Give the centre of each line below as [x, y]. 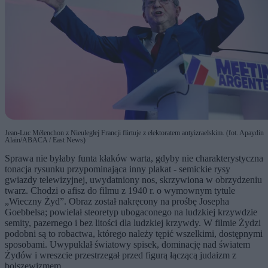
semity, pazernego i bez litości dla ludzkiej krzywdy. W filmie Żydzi [133, 223]
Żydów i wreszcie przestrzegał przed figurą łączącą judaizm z [121, 255]
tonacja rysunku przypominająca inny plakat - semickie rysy [118, 169]
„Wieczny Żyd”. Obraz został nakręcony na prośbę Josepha [117, 202]
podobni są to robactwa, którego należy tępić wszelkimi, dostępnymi [134, 234]
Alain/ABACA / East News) [45, 140]
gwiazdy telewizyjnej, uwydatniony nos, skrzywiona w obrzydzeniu [133, 180]
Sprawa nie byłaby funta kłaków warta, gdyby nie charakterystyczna [134, 159]
